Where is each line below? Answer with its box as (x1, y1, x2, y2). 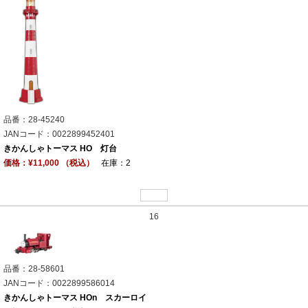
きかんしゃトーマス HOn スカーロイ (3, 293, 146, 303)
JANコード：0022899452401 (3, 129, 115, 139)
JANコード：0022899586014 (3, 278, 115, 289)
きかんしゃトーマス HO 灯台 (3, 143, 117, 153)
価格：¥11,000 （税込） (3, 157, 94, 168)
